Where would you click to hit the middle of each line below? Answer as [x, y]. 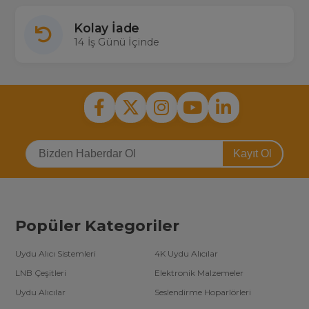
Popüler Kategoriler [98, 226]
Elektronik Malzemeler [199, 273]
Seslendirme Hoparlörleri [203, 292]
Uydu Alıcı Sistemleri [56, 254]
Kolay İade [107, 28]
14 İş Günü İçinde [117, 42]
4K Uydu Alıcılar [186, 254]
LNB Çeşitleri [41, 273]
